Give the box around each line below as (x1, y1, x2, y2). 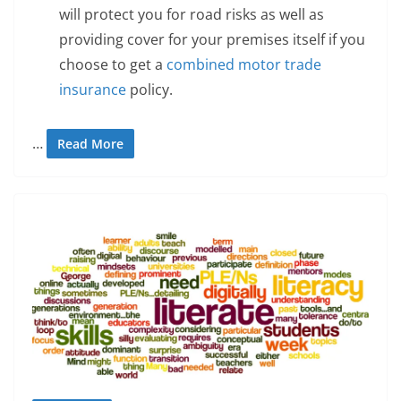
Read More (57, 134, 124, 152)
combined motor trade (166, 54, 321, 74)
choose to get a (59, 54, 166, 74)
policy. (126, 79, 173, 99)
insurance (59, 79, 126, 99)
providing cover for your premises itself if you (59, 29, 365, 49)
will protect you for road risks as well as (59, 4, 324, 24)
